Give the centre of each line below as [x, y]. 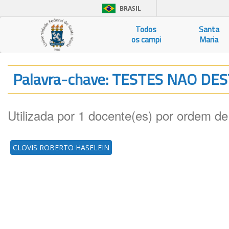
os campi [146, 40]
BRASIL [130, 8]
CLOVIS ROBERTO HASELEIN [61, 147]
